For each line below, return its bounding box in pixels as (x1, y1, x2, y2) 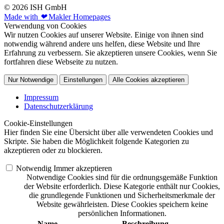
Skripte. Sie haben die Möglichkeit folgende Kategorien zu (4, 136, 189, 145)
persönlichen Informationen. (77, 208, 166, 217)
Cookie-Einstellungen (4, 118, 72, 127)
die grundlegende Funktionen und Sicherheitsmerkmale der (29, 190, 215, 199)
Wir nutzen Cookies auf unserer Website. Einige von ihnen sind (4, 30, 203, 39)
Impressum (24, 92, 58, 101)
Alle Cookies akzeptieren (112, 75, 184, 83)
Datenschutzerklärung (24, 101, 93, 110)
